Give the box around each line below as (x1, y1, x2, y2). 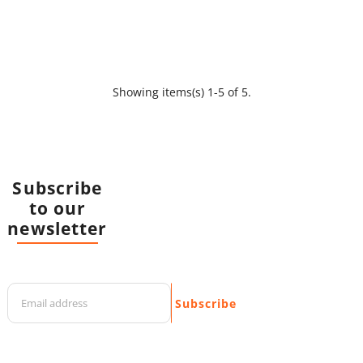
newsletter (7, 216, 108, 240)
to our (28, 195, 86, 220)
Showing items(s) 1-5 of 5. (112, 83, 251, 100)
